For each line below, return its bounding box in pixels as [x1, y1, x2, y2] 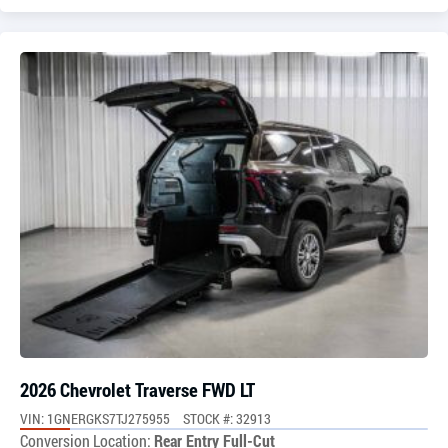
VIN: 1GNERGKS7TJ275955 [20, 408, 170, 428]
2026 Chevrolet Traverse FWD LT [20, 376, 255, 402]
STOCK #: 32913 [183, 408, 271, 428]
